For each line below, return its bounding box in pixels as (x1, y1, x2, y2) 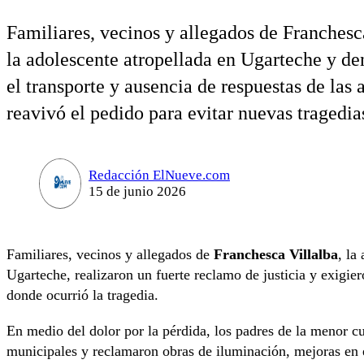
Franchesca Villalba (214, 246, 338, 263)
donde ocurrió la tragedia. (6, 287, 158, 304)
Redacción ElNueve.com (88, 167, 230, 184)
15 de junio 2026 (88, 184, 186, 200)
